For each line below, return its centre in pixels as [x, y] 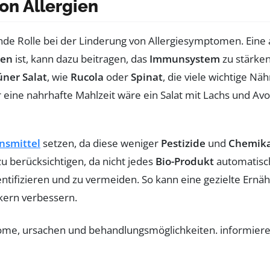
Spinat [147, 77]
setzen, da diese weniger [101, 143]
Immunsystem [185, 58]
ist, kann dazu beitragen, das [81, 58]
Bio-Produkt [185, 161]
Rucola [87, 77]
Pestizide [183, 143]
